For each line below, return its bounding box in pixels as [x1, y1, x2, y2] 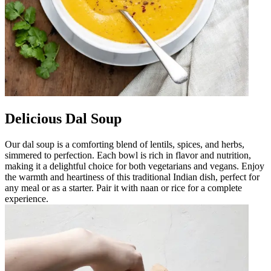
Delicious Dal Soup [5, 110, 122, 126]
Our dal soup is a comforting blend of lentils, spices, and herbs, [5, 139, 244, 149]
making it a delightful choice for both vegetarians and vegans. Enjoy [5, 160, 264, 171]
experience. [5, 193, 48, 204]
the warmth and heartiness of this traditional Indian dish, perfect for [5, 171, 260, 182]
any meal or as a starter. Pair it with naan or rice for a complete [5, 182, 242, 193]
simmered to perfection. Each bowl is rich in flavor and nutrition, [5, 149, 251, 160]
